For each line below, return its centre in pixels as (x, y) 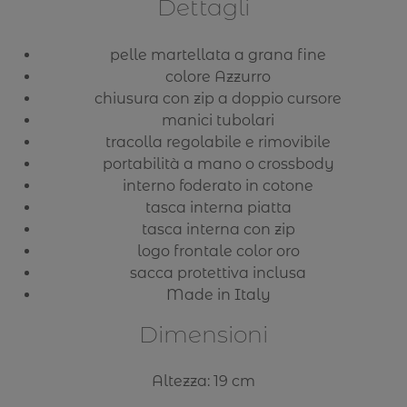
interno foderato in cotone (218, 185)
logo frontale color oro (218, 251)
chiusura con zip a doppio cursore (218, 98)
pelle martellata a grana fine (218, 55)
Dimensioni (203, 334)
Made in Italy (218, 294)
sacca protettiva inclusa (218, 273)
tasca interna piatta (218, 207)
